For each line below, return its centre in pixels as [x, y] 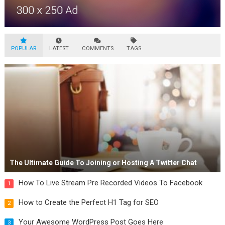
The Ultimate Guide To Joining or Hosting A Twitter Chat [103, 163]
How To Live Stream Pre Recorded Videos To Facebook [110, 183]
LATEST [59, 49]
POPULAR [23, 49]
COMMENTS [97, 49]
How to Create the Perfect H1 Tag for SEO [88, 203]
